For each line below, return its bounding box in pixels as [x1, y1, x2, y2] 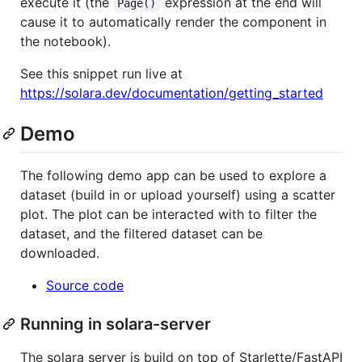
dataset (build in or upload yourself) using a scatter [20, 186, 335, 203]
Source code [46, 276, 124, 293]
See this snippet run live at [20, 65, 183, 82]
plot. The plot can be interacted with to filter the [20, 205, 317, 222]
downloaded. [20, 244, 99, 261]
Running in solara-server [20, 314, 211, 334]
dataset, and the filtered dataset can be [20, 225, 263, 242]
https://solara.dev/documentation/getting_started [20, 84, 323, 101]
